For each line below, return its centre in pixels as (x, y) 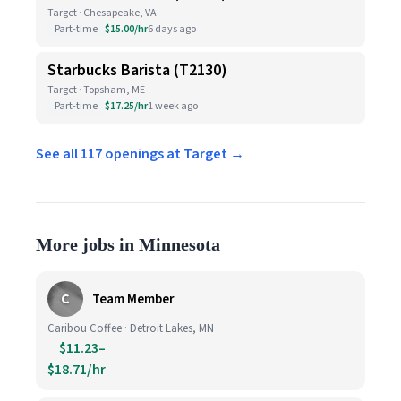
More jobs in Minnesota (128, 244)
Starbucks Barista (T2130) (137, 70)
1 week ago (173, 106)
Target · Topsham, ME (96, 90)
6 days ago (172, 29)
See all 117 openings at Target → (140, 154)
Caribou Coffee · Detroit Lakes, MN (131, 328)
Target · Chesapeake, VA (102, 13)
